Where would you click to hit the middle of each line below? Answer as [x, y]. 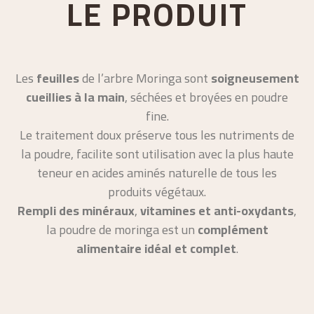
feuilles [56, 78]
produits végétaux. [157, 192]
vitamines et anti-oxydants [216, 211]
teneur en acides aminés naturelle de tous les [157, 173]
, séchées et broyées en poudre [206, 97]
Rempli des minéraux [76, 211]
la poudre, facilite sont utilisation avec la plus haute [157, 154]
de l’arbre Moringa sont [145, 78]
